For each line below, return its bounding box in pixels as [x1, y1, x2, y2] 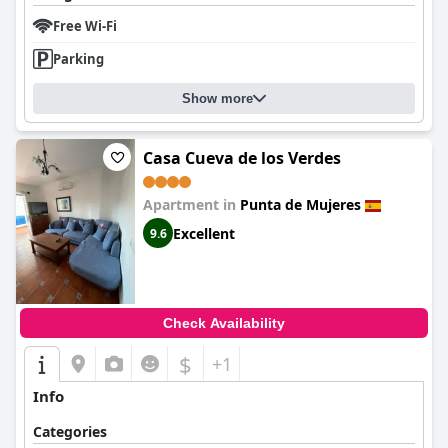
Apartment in [143, 195, 240, 214]
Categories [33, 422, 107, 441]
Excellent [173, 223, 235, 243]
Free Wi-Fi [53, 17, 117, 35]
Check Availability [163, 315, 285, 331]
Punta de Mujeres [240, 195, 361, 214]
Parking [53, 50, 104, 68]
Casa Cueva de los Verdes [143, 147, 341, 169]
